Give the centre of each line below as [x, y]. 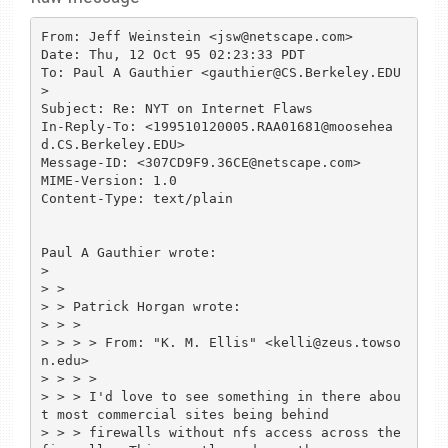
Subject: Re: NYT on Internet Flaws [176, 108]
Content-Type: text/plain [136, 198]
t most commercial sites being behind [184, 414]
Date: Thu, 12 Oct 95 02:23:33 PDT [172, 54]
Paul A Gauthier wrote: [128, 252]
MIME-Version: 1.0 [108, 180]
